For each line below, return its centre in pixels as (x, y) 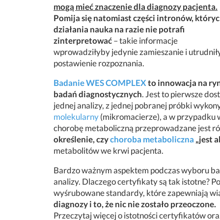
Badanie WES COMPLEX (100, 83)
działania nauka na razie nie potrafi (119, 29)
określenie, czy (81, 139)
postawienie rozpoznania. (99, 63)
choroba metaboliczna (152, 139)
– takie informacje (146, 41)
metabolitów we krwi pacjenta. (109, 151)
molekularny (76, 117)
